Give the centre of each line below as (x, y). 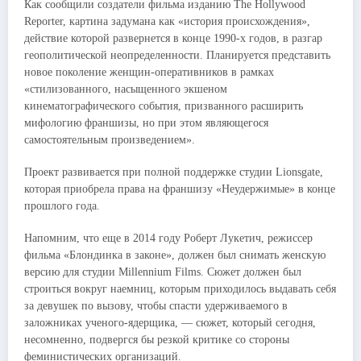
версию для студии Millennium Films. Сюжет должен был (163, 272)
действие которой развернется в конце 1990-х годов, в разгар (173, 39)
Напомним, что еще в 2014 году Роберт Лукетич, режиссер (168, 239)
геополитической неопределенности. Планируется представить (177, 56)
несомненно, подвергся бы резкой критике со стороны (157, 340)
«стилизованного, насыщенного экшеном (126, 89)
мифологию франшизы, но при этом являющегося (146, 123)
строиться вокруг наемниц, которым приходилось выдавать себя (180, 289)
